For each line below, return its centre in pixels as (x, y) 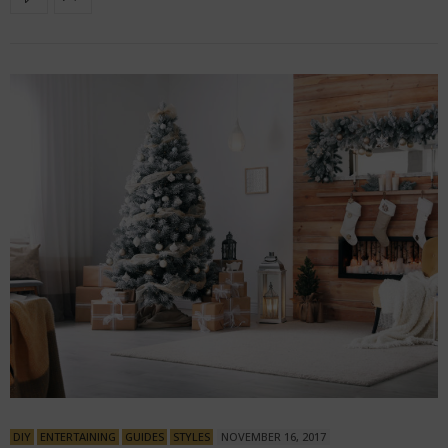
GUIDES (144, 436)
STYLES (191, 436)
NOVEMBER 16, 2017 (273, 436)
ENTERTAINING (78, 436)
